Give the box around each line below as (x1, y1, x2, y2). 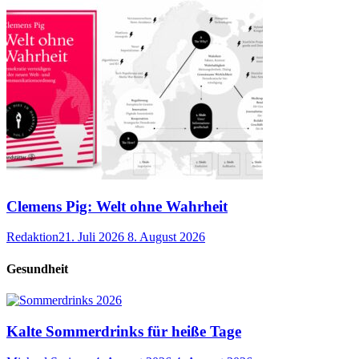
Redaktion (6, 230, 58, 244)
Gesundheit (6, 261, 68, 276)
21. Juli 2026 (58, 230, 124, 244)
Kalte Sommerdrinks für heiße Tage (6, 322, 241, 340)
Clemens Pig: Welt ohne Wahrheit (6, 197, 228, 215)
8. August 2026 (127, 230, 205, 244)
